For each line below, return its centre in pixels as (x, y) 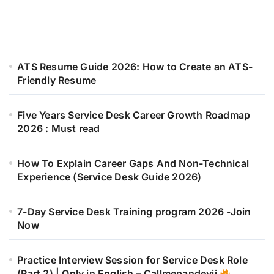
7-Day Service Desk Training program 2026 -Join (134, 212)
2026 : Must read (59, 129)
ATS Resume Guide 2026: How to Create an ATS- (135, 67)
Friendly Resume (57, 80)
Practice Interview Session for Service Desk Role (132, 260)
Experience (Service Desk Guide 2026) (109, 177)
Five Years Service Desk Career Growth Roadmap (134, 115)
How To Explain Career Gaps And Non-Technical (133, 164)
